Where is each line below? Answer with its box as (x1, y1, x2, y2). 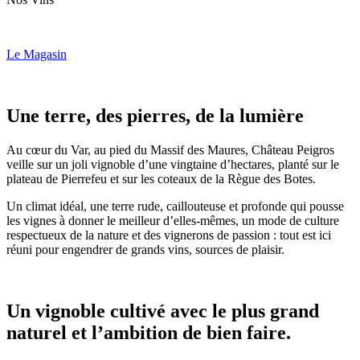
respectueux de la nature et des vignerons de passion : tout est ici (6, 227, 331, 242)
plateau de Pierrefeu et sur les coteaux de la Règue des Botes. (6, 171, 316, 186)
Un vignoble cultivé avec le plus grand (6, 300, 319, 321)
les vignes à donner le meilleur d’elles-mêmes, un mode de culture (6, 213, 339, 227)
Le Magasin (6, 47, 67, 61)
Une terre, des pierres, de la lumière (6, 104, 304, 126)
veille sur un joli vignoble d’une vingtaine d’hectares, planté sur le (6, 157, 339, 171)
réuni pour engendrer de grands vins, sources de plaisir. (6, 242, 284, 256)
